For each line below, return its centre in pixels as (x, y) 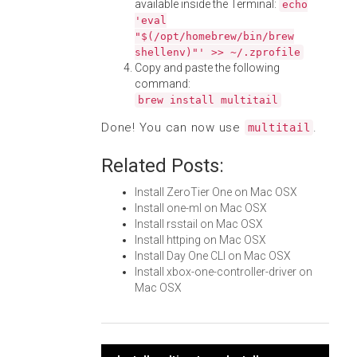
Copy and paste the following (207, 68)
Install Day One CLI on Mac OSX (213, 256)
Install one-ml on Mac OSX (201, 208)
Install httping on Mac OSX (200, 240)
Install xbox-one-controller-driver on (224, 272)
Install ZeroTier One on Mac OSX (216, 192)
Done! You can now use (173, 127)
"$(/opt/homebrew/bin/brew (214, 36)
